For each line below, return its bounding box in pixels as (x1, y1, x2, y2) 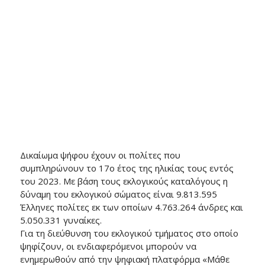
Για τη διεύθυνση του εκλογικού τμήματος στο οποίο (20, 227, 238, 239)
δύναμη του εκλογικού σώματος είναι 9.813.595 (20, 188, 217, 200)
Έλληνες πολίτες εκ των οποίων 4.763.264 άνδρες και (20, 201, 243, 213)
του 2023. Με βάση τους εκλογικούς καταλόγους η (20, 174, 228, 187)
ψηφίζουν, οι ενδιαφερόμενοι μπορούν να (20, 240, 196, 252)
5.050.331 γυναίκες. (20, 214, 102, 226)
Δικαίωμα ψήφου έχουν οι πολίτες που (20, 148, 180, 161)
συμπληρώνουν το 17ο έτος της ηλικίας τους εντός (20, 161, 234, 174)
